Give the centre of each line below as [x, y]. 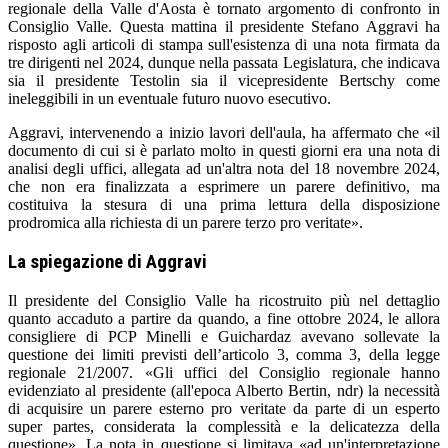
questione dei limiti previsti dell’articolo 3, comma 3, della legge [224, 354]
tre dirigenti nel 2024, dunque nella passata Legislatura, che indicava [224, 63]
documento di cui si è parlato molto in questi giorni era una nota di [224, 151]
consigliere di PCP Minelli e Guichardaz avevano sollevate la [224, 336]
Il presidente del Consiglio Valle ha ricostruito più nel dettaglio [224, 300]
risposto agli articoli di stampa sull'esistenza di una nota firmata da [224, 45]
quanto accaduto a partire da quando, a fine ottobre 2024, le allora [224, 318]
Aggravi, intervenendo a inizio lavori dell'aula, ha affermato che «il [224, 133]
